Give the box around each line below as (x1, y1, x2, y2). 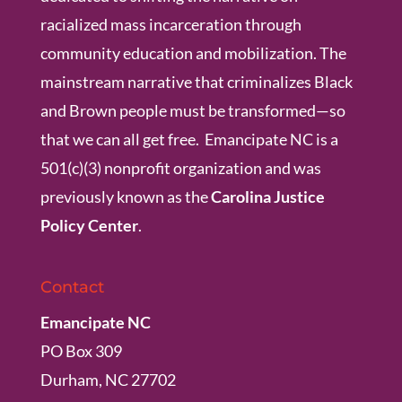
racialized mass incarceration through (39, 13, 301, 34)
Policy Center (39, 214, 138, 235)
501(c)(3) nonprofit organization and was (39, 157, 321, 178)
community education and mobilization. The (39, 42, 346, 63)
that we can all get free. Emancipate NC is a (39, 128, 338, 149)
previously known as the (39, 186, 211, 206)
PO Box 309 (39, 340, 122, 361)
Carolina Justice (210, 186, 325, 206)
